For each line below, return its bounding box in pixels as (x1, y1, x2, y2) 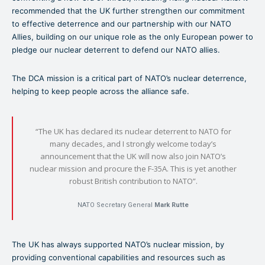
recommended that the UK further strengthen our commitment (12, 5, 245, 15)
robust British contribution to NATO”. (69, 175, 198, 186)
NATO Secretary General (77, 201, 154, 209)
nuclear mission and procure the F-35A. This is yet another (30, 163, 237, 174)
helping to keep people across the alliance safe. (12, 86, 189, 96)
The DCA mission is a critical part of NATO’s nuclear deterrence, (12, 73, 247, 83)
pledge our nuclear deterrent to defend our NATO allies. (12, 44, 220, 54)
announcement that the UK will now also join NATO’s (40, 150, 226, 161)
